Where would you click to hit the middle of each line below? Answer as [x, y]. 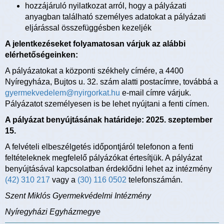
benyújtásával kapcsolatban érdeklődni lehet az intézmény [108, 169]
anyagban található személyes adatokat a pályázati [115, 17]
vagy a [64, 180]
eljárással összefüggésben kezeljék [88, 28]
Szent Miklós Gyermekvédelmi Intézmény [78, 196]
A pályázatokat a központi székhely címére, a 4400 [94, 71]
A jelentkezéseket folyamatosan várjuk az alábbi [95, 44]
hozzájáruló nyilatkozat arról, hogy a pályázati [106, 6]
